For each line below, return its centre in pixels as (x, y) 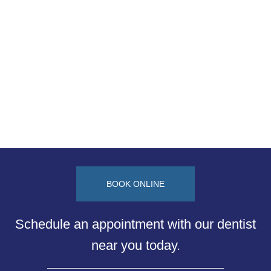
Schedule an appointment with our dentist (135, 224)
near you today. (135, 245)
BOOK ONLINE (135, 184)
